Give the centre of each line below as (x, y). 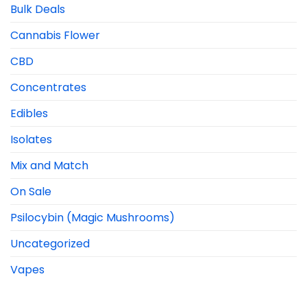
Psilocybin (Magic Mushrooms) (93, 217)
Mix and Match (49, 165)
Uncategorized (50, 243)
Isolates (31, 139)
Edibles (29, 113)
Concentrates (48, 87)
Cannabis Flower (55, 35)
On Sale (31, 191)
